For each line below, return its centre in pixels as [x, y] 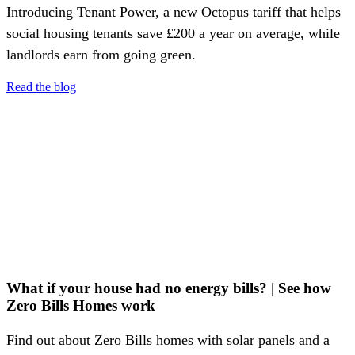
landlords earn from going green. [101, 54]
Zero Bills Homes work [81, 306]
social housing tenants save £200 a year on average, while [173, 33]
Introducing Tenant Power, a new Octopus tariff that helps [174, 11]
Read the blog [41, 86]
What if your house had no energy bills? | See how [169, 288]
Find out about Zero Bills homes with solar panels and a [168, 340]
